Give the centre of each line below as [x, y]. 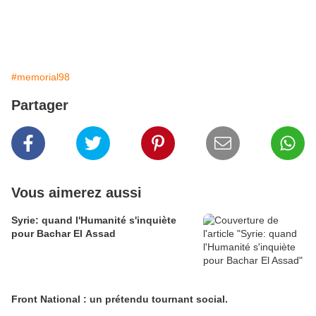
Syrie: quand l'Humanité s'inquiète [94, 220]
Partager [40, 105]
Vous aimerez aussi [77, 193]
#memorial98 [41, 77]
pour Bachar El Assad [63, 234]
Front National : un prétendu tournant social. [120, 299]
